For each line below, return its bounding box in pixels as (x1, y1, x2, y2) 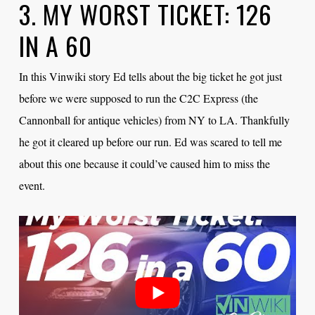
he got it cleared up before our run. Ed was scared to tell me (18, 134, 282, 149)
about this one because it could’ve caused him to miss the (18, 155, 270, 171)
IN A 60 (18, 26, 92, 64)
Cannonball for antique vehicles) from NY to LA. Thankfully (18, 112, 290, 127)
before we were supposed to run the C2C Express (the (18, 90, 258, 105)
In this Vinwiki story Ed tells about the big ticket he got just (18, 68, 282, 84)
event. (18, 177, 49, 193)
